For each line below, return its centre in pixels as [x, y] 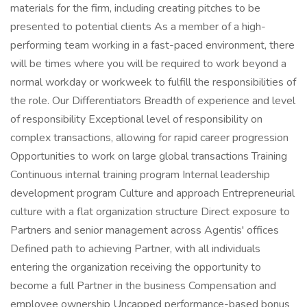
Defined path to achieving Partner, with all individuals [135, 249]
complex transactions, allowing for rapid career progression [149, 138]
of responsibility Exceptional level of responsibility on [136, 119]
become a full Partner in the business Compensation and [143, 286]
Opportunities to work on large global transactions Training [149, 156]
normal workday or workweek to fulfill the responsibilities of [153, 82]
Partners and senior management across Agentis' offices [145, 230]
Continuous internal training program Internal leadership [140, 175]
